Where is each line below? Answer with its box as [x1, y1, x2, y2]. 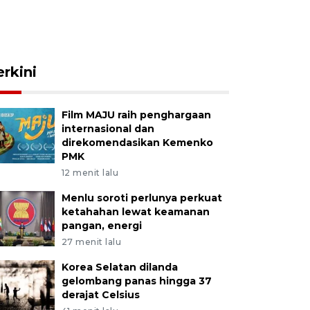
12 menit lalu [61, 167, 119, 178]
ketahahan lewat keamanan [61, 206, 210, 218]
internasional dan [61, 122, 154, 135]
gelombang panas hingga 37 [61, 275, 212, 287]
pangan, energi [61, 219, 142, 232]
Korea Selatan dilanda [61, 261, 178, 273]
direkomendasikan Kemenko [61, 136, 213, 149]
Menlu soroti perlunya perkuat [61, 192, 222, 204]
